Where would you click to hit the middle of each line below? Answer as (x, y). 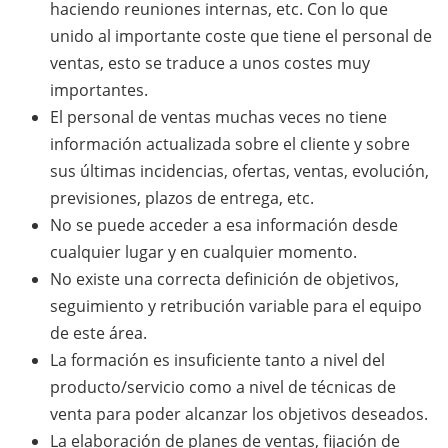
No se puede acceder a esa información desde (224, 225)
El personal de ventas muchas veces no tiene (218, 117)
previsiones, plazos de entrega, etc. (182, 198)
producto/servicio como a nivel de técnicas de (223, 387)
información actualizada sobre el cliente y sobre (230, 144)
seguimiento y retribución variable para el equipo (236, 306)
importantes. (99, 90)
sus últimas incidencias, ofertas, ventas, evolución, (239, 171)
